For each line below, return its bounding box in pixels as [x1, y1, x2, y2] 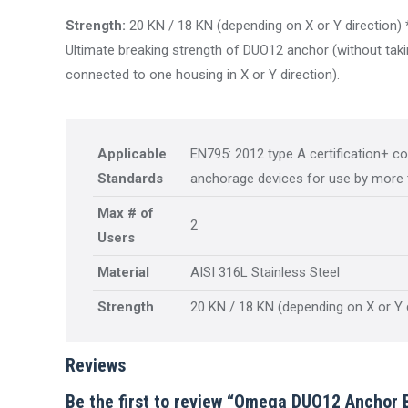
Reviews [66, 354, 126, 376]
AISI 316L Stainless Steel [190, 264, 340, 280]
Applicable [97, 146, 167, 162]
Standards [97, 170, 163, 187]
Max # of [97, 205, 154, 221]
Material [97, 264, 149, 280]
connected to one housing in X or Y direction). [66, 66, 340, 83]
